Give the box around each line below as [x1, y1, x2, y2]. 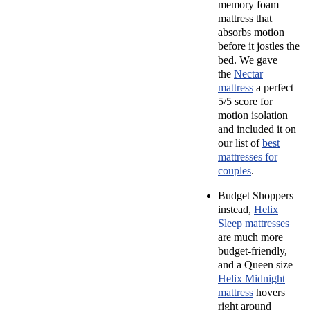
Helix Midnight [218, 273, 285, 284]
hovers [253, 286, 285, 298]
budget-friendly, [218, 245, 287, 257]
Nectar [234, 68, 263, 80]
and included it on [218, 123, 296, 135]
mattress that [218, 12, 272, 24]
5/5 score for [218, 95, 273, 107]
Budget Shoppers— [218, 190, 304, 201]
